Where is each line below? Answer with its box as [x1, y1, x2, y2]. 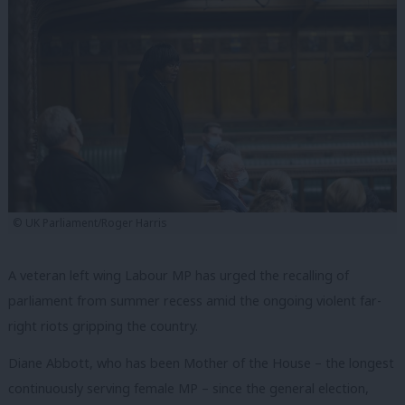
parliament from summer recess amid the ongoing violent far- [8, 291, 381, 309]
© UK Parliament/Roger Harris [12, 214, 166, 231]
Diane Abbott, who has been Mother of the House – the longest [8, 354, 394, 372]
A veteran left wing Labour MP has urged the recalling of [8, 266, 349, 284]
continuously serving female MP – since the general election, [8, 380, 369, 398]
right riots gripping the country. [8, 316, 198, 334]
